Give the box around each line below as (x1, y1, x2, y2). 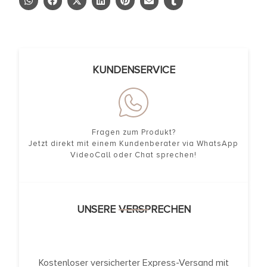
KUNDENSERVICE (92, 63, 175, 76)
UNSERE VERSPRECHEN (76, 203, 191, 216)
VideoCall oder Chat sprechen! (70, 150, 197, 160)
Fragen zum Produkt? (91, 127, 176, 137)
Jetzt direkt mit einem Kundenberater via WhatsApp (29, 138, 238, 148)
